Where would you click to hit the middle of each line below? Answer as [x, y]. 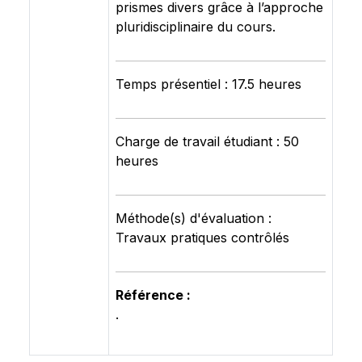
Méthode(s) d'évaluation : [194, 218]
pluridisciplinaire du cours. [196, 27]
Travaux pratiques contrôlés [202, 238]
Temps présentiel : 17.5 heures [208, 84]
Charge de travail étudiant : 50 [207, 141]
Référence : [153, 295]
